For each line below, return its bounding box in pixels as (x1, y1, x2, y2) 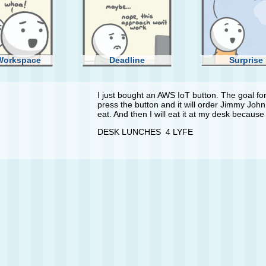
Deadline (109, 55, 145, 65)
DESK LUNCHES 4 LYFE (97, 127, 193, 137)
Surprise (229, 55, 263, 65)
